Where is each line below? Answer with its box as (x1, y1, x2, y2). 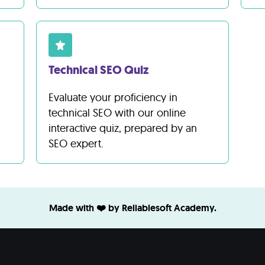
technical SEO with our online (48, 106, 186, 119)
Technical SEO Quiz (48, 62, 148, 78)
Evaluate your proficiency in (48, 91, 177, 104)
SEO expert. (48, 137, 104, 150)
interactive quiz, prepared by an (48, 121, 197, 135)
